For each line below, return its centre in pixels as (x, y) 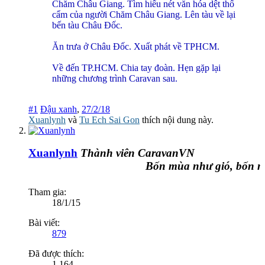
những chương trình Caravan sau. (115, 78)
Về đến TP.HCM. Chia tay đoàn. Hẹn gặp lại (136, 67)
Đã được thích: (56, 253)
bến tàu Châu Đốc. (87, 25)
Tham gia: (47, 192)
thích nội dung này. (177, 119)
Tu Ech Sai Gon (109, 119)
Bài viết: (44, 222)
